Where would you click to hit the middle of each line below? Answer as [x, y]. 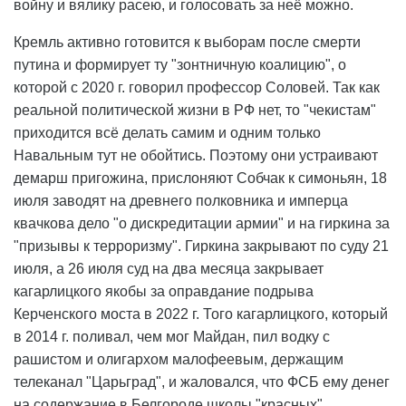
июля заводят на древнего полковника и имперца [181, 201]
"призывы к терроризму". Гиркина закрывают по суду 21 [201, 246]
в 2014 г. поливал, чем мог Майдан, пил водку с [172, 337]
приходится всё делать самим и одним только [167, 133]
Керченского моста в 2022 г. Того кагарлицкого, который [201, 314]
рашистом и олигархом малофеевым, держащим [179, 360]
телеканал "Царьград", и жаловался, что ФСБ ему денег [202, 382]
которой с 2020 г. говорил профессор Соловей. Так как [197, 88]
